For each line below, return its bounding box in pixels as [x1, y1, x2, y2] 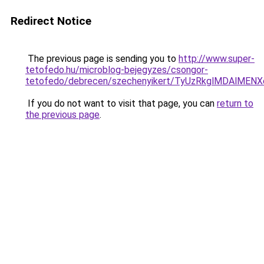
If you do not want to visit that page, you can [25, 98, 217, 109]
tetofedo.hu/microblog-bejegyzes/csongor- [25, 64, 208, 75]
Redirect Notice [11, 14, 91, 28]
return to [217, 98, 253, 109]
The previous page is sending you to [25, 53, 179, 64]
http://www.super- [179, 53, 255, 64]
